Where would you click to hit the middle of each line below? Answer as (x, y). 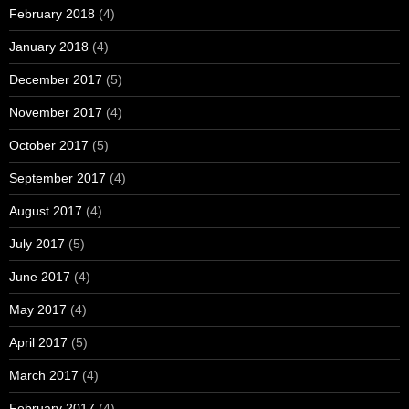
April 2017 (38, 342)
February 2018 (52, 13)
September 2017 (58, 178)
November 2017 (56, 112)
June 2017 (40, 276)
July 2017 (37, 243)
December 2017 (56, 79)
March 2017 (44, 375)
